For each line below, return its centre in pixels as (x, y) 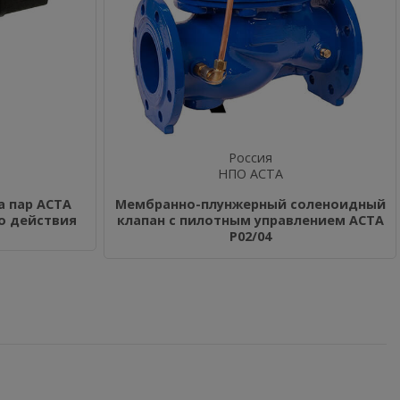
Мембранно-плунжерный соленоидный (250, 204)
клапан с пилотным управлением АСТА (250, 220)
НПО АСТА (250, 174)
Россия (250, 158)
